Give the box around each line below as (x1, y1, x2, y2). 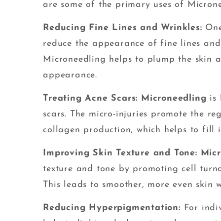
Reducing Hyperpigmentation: (43, 203, 184, 213)
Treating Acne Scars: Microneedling (43, 94, 207, 104)
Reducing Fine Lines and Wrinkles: (43, 23, 206, 33)
